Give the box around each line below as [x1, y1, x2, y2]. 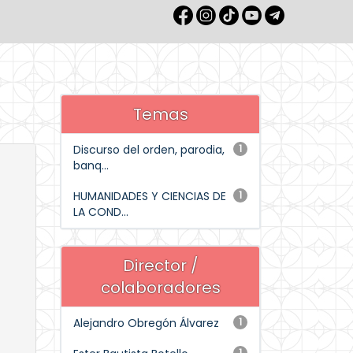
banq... [73, 158, 109, 173]
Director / [122, 255, 199, 277]
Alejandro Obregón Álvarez [73, 315, 219, 331]
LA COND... [73, 204, 128, 220]
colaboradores [100, 277, 221, 299]
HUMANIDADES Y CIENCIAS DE [73, 188, 226, 204]
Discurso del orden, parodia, [73, 142, 225, 158]
